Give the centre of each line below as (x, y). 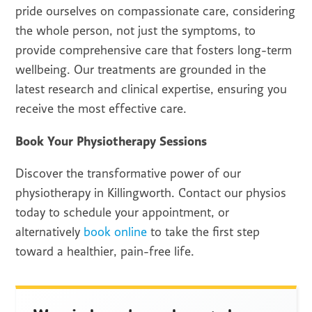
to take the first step (204, 232)
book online (116, 232)
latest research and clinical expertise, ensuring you (151, 89)
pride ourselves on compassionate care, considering (156, 11)
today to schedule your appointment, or (123, 213)
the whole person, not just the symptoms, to (136, 31)
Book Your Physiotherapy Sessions (111, 141)
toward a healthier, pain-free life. (105, 252)
